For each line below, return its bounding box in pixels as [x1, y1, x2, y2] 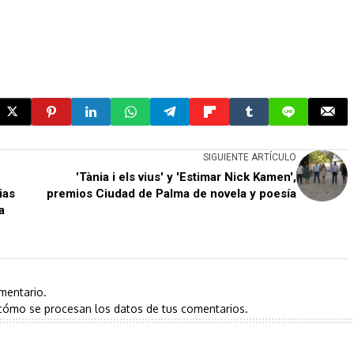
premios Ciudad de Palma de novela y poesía [47, 186, 296, 201]
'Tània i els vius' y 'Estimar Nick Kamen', [76, 169, 296, 184]
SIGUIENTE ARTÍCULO [203, 151, 296, 163]
